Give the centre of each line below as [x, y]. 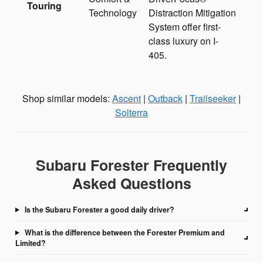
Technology [113, 12]
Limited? [31, 243]
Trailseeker [213, 98]
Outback [165, 98]
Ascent [127, 98]
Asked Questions [131, 183]
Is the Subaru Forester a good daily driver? [99, 209]
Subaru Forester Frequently [131, 165]
